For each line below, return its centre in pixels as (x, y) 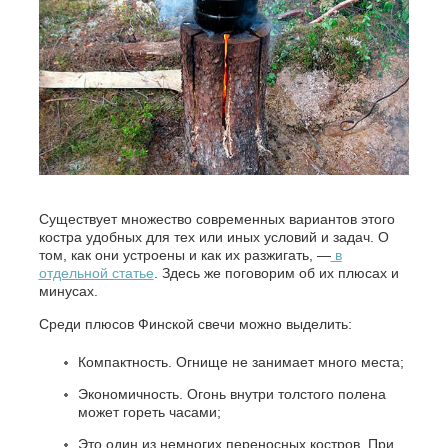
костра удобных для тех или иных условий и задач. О (213, 236)
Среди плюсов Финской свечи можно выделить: (195, 323)
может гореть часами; (149, 411)
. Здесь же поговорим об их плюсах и (276, 272)
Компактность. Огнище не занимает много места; (240, 361)
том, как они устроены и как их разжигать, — (184, 254)
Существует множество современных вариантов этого (216, 218)
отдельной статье (96, 272)
